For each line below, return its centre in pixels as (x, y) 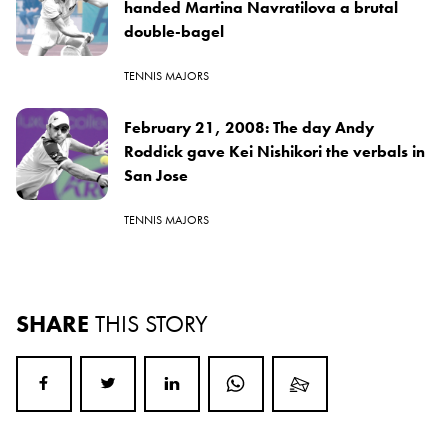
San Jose (156, 175)
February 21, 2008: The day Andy (249, 127)
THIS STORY (151, 323)
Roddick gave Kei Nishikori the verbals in (274, 151)
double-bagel (174, 31)
